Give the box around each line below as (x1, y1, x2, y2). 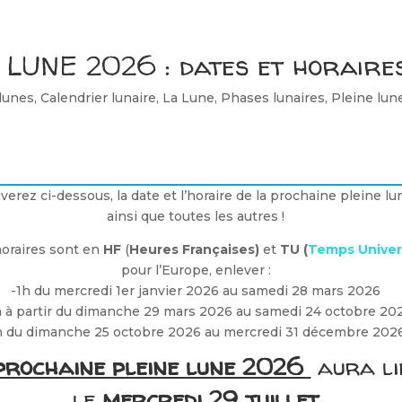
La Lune (162, 90, 214, 106)
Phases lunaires (220, 90, 325, 106)
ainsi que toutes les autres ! (107, 207, 285, 224)
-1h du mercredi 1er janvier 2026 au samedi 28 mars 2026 (11, 282, 381, 299)
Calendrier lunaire (39, 90, 156, 106)
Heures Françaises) (128, 240, 259, 258)
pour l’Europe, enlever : (120, 261, 271, 278)
